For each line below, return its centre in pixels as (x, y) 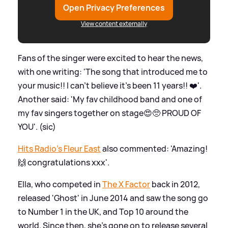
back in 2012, (175, 184)
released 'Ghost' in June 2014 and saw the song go (113, 198)
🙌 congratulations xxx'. (64, 162)
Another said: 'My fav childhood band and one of (110, 99)
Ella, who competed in (60, 184)
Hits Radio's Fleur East (59, 148)
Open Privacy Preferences (114, 7)
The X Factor (126, 184)
